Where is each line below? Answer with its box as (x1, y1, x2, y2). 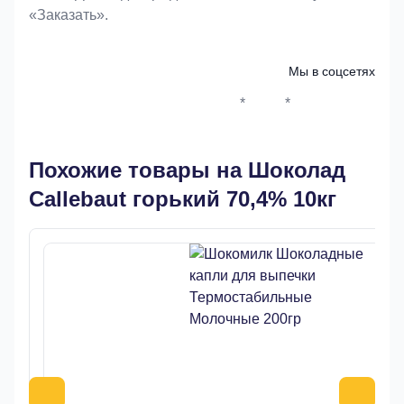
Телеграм (308, 105, 371, 121)
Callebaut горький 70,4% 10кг (29, 187, 336, 211)
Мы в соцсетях (289, 64, 375, 78)
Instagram (262, 105, 326, 121)
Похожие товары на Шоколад (29, 158, 345, 182)
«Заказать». (29, 7, 108, 23)
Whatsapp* (217, 105, 288, 121)
